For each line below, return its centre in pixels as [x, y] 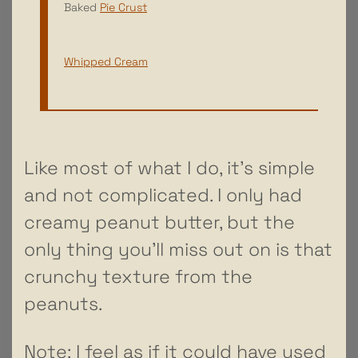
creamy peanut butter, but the [159, 222]
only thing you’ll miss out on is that [178, 249]
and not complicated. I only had [163, 195]
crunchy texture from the [138, 276]
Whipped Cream [106, 61]
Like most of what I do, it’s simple [169, 167]
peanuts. [63, 303]
